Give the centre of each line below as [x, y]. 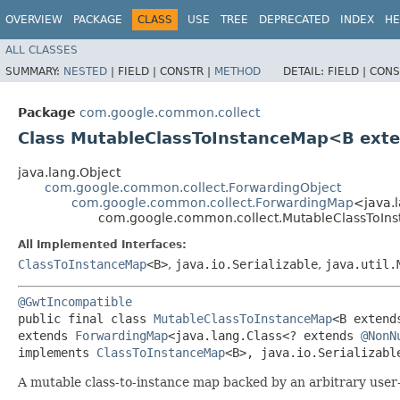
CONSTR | [187, 71]
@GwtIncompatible [75, 301]
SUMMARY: [34, 71]
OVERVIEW [34, 20]
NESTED [85, 71]
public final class [86, 318]
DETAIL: [305, 71]
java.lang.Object [69, 172]
